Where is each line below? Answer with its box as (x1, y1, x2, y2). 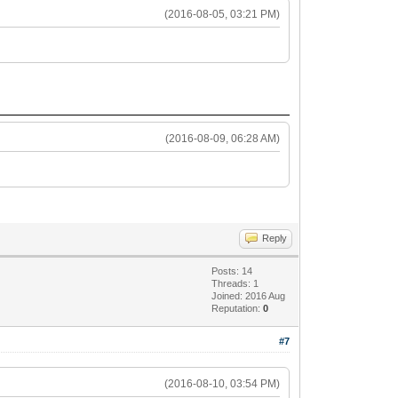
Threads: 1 (211, 277, 259, 289)
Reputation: (211, 302, 264, 314)
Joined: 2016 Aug (211, 290, 286, 301)
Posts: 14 (211, 265, 253, 276)
